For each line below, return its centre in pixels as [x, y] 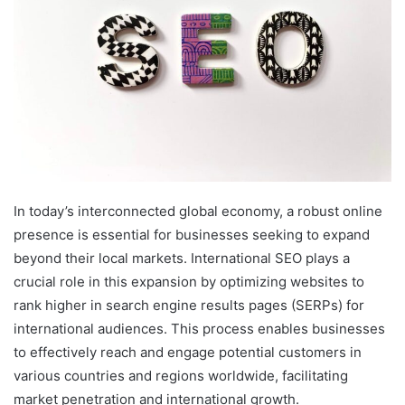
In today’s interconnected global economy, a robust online [198, 212]
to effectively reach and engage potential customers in [188, 353]
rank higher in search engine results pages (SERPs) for [189, 306]
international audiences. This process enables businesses [199, 329]
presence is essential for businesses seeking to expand [192, 235]
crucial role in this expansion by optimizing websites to [189, 282]
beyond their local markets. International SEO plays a [182, 259]
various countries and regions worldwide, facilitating [181, 376]
